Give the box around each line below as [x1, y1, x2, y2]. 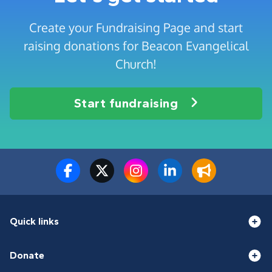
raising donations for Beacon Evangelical [23, 37, 249, 53]
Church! [115, 55, 157, 72]
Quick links [10, 216, 59, 228]
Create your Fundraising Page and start [29, 19, 243, 35]
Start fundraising [73, 95, 178, 110]
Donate [10, 250, 44, 262]
